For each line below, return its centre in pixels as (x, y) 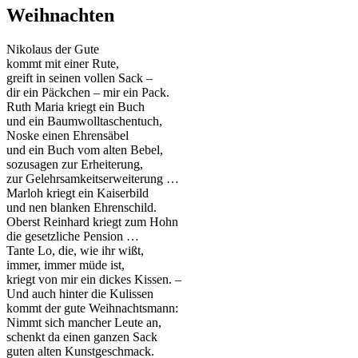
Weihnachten (60, 15)
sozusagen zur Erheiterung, (75, 164)
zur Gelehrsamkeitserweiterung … (93, 178)
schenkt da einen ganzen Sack (82, 336)
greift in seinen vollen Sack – (80, 78)
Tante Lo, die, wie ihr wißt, (75, 250)
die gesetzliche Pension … (73, 236)
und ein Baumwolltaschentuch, (84, 121)
